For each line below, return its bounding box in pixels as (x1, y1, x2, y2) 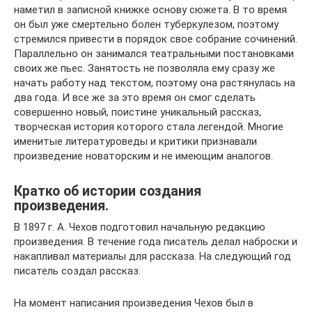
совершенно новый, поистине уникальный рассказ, (14, 106, 261, 118)
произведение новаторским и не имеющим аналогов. (14, 150, 273, 162)
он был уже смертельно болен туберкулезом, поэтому (14, 18, 279, 31)
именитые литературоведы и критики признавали (14, 135, 257, 148)
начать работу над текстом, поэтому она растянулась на (14, 77, 295, 89)
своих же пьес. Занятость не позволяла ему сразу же (14, 62, 275, 75)
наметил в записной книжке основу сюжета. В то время (14, 3, 287, 16)
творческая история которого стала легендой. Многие (14, 120, 283, 133)
